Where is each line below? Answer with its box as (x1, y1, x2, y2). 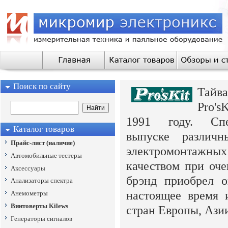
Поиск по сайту (13, 81, 71, 91)
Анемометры (11, 189, 48, 197)
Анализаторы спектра (11, 177, 73, 185)
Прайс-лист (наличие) (11, 139, 75, 147)
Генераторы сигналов (11, 214, 72, 222)
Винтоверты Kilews (11, 202, 68, 210)
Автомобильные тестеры (11, 151, 82, 159)
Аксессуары (11, 164, 45, 172)
